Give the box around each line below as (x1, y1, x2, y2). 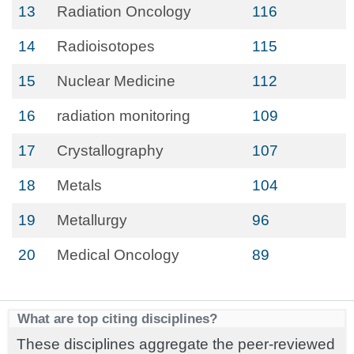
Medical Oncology (57, 247, 179, 263)
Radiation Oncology (57, 3, 191, 20)
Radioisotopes (57, 38, 155, 55)
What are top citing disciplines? (17, 311, 217, 326)
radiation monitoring (57, 107, 190, 124)
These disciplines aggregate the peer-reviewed (17, 336, 335, 352)
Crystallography (57, 142, 164, 159)
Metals (57, 177, 102, 194)
